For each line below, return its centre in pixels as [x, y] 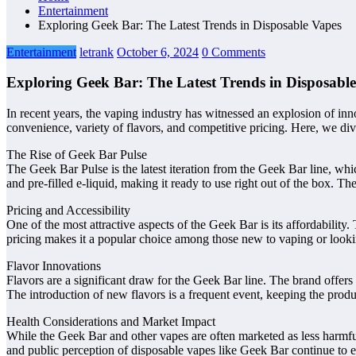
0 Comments [234, 52]
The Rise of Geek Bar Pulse [77, 155]
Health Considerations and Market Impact [111, 322]
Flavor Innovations [54, 266]
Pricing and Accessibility [68, 211]
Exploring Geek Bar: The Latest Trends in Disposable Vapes [190, 25]
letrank [97, 52]
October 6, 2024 [158, 52]
